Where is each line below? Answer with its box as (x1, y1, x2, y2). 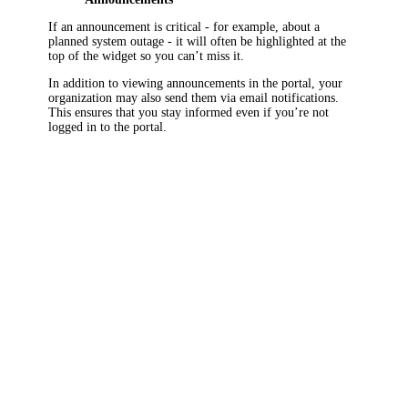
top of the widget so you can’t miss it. (48, 48, 245, 63)
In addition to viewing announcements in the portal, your (48, 76, 343, 90)
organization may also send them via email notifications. (48, 90, 340, 105)
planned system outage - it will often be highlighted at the (48, 34, 347, 48)
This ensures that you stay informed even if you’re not (48, 105, 330, 119)
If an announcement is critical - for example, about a (48, 19, 321, 34)
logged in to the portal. (48, 119, 168, 134)
